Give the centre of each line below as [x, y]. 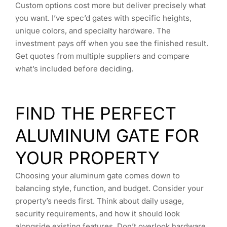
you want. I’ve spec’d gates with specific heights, [103, 18]
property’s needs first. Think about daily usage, [100, 201]
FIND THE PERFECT [96, 113]
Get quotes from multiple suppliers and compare [102, 56]
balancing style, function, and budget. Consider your [109, 188]
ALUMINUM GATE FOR [107, 135]
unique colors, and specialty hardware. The [93, 30]
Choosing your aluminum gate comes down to [98, 175]
